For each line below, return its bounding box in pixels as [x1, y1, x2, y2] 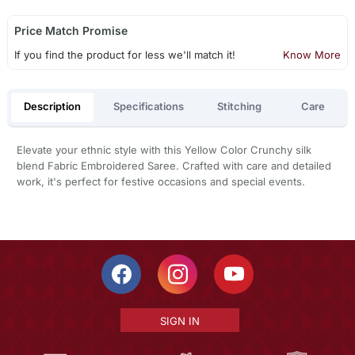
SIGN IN [159, 314, 200, 327]
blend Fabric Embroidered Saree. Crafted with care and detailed [16, 158, 331, 172]
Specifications [113, 100, 185, 113]
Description [23, 100, 81, 113]
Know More [283, 48, 342, 61]
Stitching [216, 100, 261, 113]
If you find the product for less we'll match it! [13, 48, 235, 61]
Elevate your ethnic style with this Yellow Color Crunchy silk [16, 143, 311, 156]
